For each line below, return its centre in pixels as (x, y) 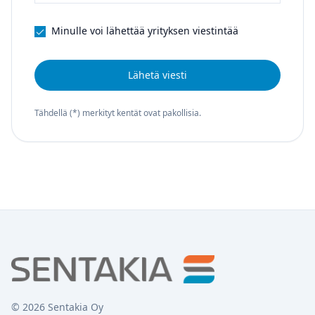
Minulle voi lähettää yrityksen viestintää (145, 30)
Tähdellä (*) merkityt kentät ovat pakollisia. (118, 112)
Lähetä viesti (157, 75)
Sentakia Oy (74, 307)
